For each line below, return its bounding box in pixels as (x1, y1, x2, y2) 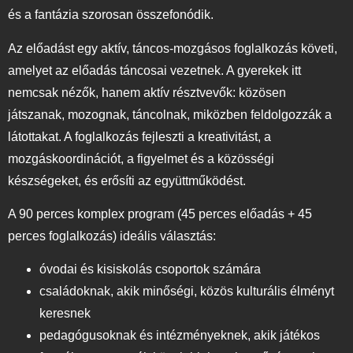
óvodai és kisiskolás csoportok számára (39, 262, 264, 277)
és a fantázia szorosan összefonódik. (8, 8, 217, 22)
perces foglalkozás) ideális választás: (8, 229, 219, 243)
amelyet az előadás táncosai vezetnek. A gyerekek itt (8, 63, 301, 77)
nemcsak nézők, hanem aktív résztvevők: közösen (8, 85, 286, 99)
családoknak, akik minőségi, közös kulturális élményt (39, 284, 334, 299)
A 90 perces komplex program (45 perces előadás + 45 (8, 206, 312, 221)
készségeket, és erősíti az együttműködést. (8, 173, 249, 188)
